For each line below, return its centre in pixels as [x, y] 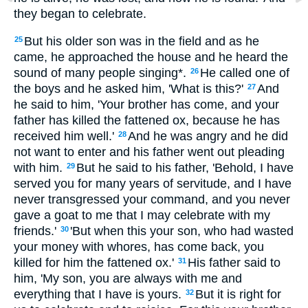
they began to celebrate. [80, 13]
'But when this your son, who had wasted [182, 231]
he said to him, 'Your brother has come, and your [146, 105]
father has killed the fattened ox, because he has [147, 121]
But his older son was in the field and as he [142, 42]
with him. [38, 168]
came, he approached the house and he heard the [151, 57]
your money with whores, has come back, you [139, 247]
